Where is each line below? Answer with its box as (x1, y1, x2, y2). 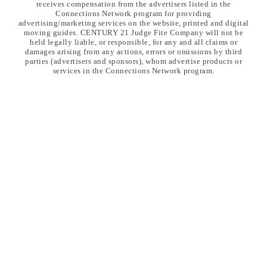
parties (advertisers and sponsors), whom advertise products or (25, 57, 242, 66)
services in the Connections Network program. (52, 66, 215, 76)
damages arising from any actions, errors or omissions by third (25, 47, 242, 57)
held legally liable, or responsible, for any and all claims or (30, 38, 237, 47)
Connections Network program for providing (55, 9, 212, 18)
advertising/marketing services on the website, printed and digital (18, 18, 249, 28)
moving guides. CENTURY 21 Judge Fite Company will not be (24, 28, 243, 38)
